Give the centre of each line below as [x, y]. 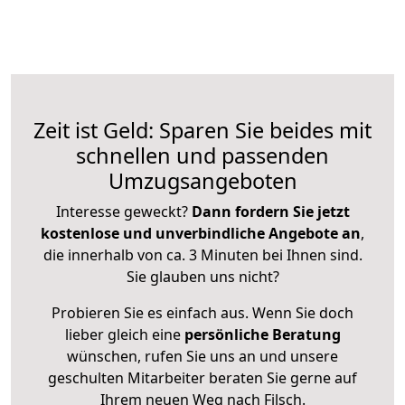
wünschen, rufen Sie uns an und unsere [202, 357]
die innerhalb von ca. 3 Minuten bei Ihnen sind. [202, 255]
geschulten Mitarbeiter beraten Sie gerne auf [202, 378]
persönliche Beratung [262, 335]
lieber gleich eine [124, 335]
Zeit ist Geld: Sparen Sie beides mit [202, 131]
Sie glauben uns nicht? [202, 277]
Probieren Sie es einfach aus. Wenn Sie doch [202, 313]
